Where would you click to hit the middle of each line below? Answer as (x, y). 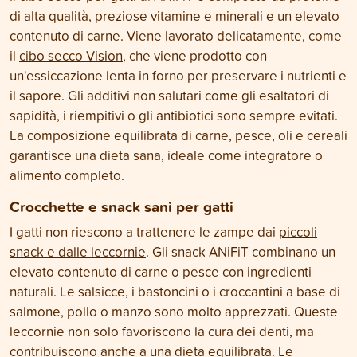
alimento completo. (67, 175)
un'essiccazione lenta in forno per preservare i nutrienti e (178, 75)
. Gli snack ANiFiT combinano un (241, 251)
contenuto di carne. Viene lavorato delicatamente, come (176, 35)
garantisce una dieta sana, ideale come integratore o (166, 155)
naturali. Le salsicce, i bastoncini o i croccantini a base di (175, 291)
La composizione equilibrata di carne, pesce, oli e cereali (178, 135)
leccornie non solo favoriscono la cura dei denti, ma (162, 331)
